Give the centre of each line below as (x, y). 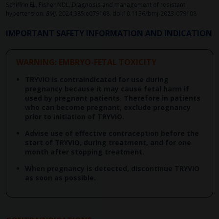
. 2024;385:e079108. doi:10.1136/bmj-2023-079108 (126, 14)
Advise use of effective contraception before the (112, 133)
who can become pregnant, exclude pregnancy (108, 108)
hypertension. (26, 14)
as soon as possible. (60, 178)
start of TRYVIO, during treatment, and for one (108, 143)
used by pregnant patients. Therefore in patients (113, 98)
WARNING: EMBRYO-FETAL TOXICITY (86, 62)
